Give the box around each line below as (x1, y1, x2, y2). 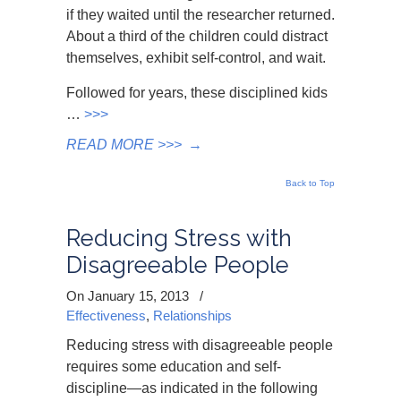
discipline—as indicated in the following (66, 380, 318, 396)
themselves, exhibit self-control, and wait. (66, 50, 326, 65)
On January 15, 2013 (66, 288, 192, 303)
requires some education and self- (66, 359, 281, 374)
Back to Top (286, 178, 335, 188)
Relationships (153, 308, 232, 323)
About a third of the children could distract (66, 29, 328, 44)
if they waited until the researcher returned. (66, 7, 335, 22)
